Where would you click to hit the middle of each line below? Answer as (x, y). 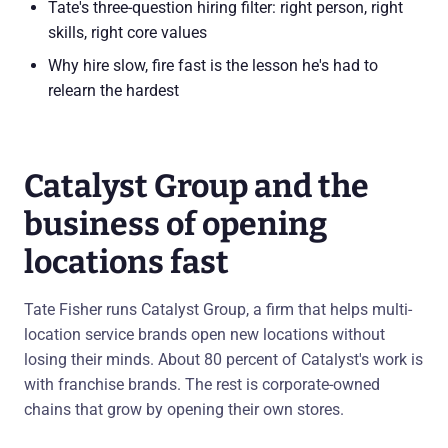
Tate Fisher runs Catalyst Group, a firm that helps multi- (218, 309)
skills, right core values (127, 32)
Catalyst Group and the (196, 186)
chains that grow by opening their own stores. (184, 409)
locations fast (126, 262)
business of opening (175, 224)
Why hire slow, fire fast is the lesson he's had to (213, 65)
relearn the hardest (113, 90)
